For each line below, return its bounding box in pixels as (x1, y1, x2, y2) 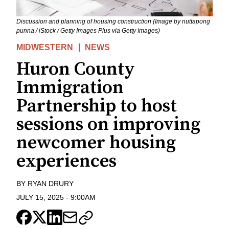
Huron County (16, 58, 135, 81)
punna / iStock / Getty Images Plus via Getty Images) (16, 27, 160, 35)
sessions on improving (16, 113, 200, 136)
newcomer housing (16, 131, 176, 155)
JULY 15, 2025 (16, 193, 64, 201)
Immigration (16, 76, 124, 100)
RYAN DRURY (28, 179, 74, 188)
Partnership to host (16, 95, 177, 118)
